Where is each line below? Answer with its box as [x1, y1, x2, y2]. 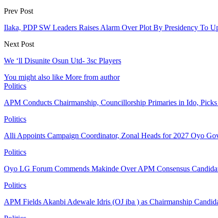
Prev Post [4, 6, 33, 15]
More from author [65, 73, 120, 81]
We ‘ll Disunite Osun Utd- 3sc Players [4, 56, 121, 65]
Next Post [4, 39, 34, 48]
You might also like [4, 73, 63, 81]
